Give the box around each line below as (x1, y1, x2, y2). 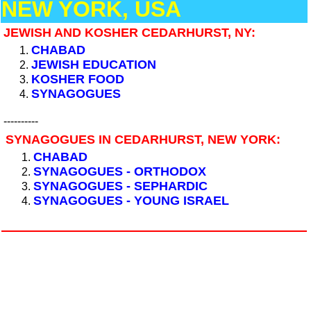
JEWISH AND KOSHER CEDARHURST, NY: (3, 26, 255, 40)
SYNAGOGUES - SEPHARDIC (33, 179, 208, 193)
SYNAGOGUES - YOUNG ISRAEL (33, 194, 233, 208)
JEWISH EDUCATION (31, 58, 156, 72)
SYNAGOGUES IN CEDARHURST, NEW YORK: (6, 133, 280, 146)
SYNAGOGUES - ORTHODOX (33, 165, 210, 178)
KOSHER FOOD (31, 72, 124, 86)
